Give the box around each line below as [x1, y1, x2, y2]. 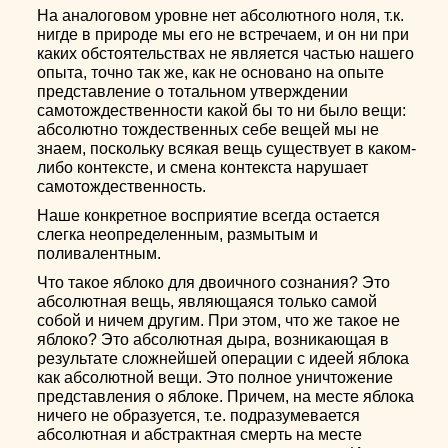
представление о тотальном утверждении [37, 83, 349, 100]
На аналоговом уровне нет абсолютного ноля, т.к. [37, 7, 405, 24]
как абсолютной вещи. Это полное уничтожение [37, 369, 394, 386]
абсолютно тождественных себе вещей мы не [37, 121, 380, 138]
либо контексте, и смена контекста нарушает [37, 159, 369, 176]
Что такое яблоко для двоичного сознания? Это [37, 274, 391, 291]
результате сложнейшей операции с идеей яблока [37, 350, 410, 367]
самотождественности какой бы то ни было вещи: [37, 102, 407, 119]
